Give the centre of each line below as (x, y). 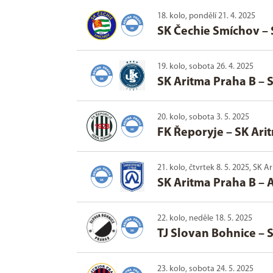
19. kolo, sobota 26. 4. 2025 (205, 67)
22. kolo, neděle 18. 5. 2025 (205, 219)
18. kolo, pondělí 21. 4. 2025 (206, 16)
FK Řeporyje (190, 133)
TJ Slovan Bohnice (207, 234)
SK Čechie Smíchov (208, 32)
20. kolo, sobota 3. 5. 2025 (203, 118)
